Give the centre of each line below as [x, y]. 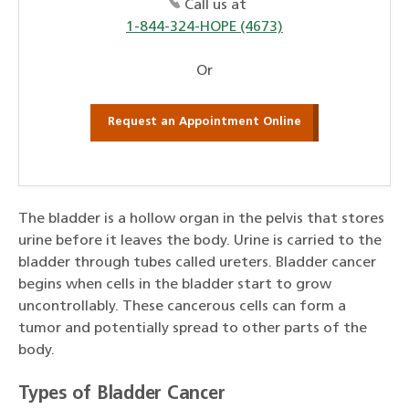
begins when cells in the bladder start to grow [175, 285]
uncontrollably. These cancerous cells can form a [182, 307]
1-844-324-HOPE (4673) [204, 27]
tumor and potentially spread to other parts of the [193, 329]
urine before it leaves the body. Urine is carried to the [200, 241]
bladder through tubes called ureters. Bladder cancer [197, 263]
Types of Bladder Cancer [122, 394]
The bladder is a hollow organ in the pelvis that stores [201, 219]
